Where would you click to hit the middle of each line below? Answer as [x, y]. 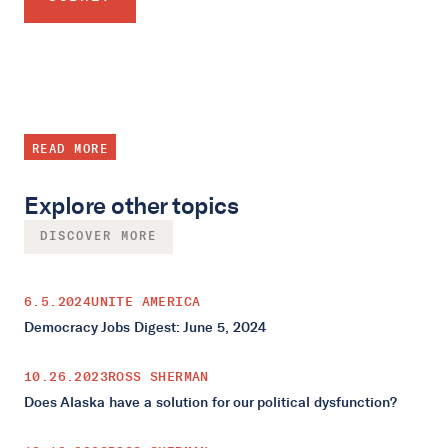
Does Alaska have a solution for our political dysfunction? [210, 402]
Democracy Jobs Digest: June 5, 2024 [145, 327]
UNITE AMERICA [146, 301]
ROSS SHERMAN [158, 376]
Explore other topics [131, 205]
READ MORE [70, 148]
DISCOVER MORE [98, 236]
